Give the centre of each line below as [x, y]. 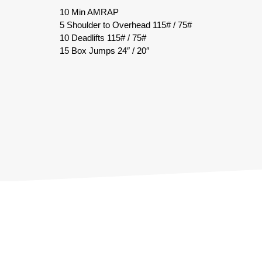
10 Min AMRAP [89, 12]
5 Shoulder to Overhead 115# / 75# [126, 25]
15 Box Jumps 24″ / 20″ [104, 50]
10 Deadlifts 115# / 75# [103, 37]
